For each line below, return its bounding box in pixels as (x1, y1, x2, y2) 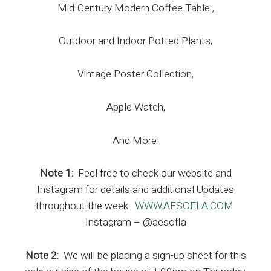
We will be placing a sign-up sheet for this (58, 248, 246, 264)
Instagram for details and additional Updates (37, 182, 234, 198)
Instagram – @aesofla (85, 215, 186, 230)
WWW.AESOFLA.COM (134, 198, 233, 214)
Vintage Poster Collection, (77, 67, 194, 82)
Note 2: (25, 248, 59, 264)
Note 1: (39, 166, 73, 181)
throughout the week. (35, 198, 135, 214)
